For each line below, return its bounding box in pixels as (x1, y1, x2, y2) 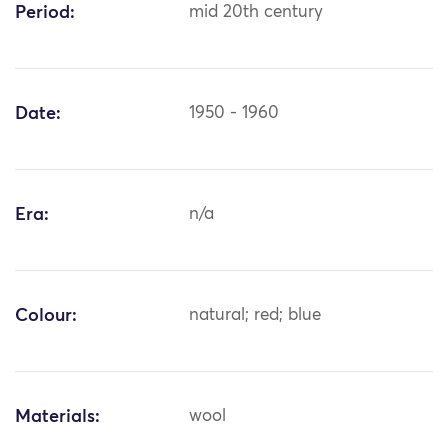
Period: (15, 4, 75, 23)
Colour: (15, 307, 77, 326)
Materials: (15, 408, 100, 427)
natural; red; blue (189, 307, 322, 325)
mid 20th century (189, 4, 324, 22)
